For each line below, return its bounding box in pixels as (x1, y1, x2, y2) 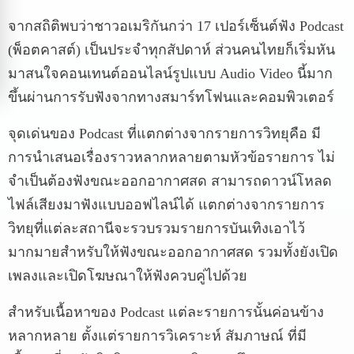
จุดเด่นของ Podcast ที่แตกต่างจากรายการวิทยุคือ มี (8, 126, 321, 141)
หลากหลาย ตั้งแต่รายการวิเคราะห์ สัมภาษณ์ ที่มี (8, 328, 307, 344)
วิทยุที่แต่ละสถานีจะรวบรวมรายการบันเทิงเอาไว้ (8, 220, 305, 236)
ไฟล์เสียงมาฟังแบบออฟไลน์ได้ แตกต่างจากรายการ (8, 197, 325, 213)
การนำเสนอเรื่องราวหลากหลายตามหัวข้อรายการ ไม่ (8, 149, 335, 165)
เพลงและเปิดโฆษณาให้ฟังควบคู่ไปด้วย (8, 268, 247, 284)
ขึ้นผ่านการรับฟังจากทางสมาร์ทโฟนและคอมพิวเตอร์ (8, 89, 334, 105)
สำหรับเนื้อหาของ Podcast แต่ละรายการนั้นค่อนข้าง (8, 304, 324, 320)
